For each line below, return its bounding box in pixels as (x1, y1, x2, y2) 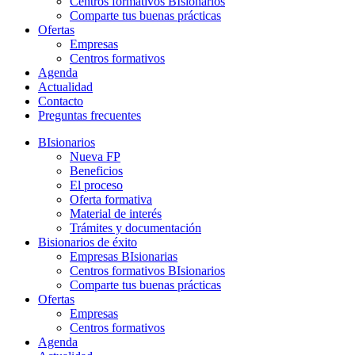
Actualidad (38, 80, 93, 94)
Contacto (38, 94, 83, 109)
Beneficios (70, 164, 123, 178)
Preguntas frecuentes (38, 109, 141, 123)
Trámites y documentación (70, 221, 201, 235)
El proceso (70, 178, 123, 193)
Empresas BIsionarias (70, 250, 177, 264)
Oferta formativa (70, 193, 152, 207)
